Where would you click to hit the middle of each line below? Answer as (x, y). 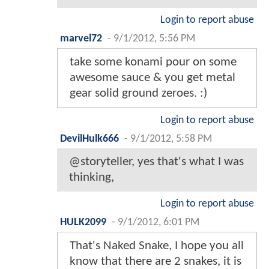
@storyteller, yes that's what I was (156, 162)
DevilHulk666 (89, 139)
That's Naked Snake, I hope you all (157, 246)
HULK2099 (83, 222)
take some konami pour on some (153, 62)
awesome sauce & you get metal (153, 77)
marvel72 (81, 38)
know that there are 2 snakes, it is (156, 261)
